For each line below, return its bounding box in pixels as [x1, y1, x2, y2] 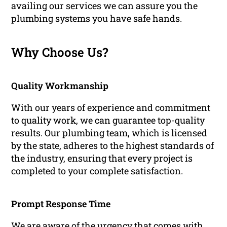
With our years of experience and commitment [11, 101, 211, 114]
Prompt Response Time [11, 198, 111, 210]
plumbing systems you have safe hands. [11, 12, 182, 25]
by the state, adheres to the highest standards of [11, 139, 214, 152]
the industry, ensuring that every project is [11, 152, 193, 165]
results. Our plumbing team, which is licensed [11, 127, 208, 139]
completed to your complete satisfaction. [11, 165, 183, 177]
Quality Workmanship [11, 80, 109, 92]
